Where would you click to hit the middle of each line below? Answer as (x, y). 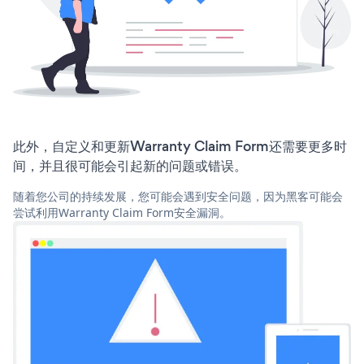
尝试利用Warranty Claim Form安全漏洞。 (122, 213)
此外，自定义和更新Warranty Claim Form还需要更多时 (180, 147)
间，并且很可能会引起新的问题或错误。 (130, 166)
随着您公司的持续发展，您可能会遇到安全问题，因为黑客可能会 (178, 197)
